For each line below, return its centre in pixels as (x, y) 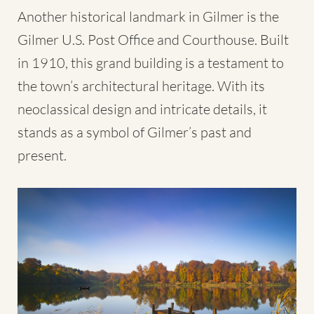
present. (42, 156)
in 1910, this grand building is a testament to (151, 63)
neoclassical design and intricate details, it (142, 109)
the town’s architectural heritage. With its (141, 86)
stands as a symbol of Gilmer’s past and (135, 132)
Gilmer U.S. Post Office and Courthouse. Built (153, 40)
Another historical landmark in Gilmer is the (148, 17)
